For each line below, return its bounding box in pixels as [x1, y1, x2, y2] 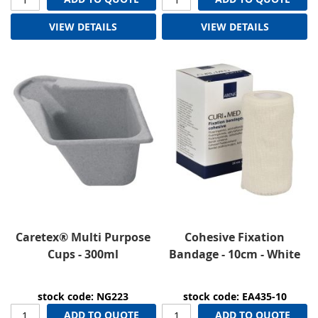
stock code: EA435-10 [182, 290, 287, 304]
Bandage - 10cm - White [169, 246, 301, 263]
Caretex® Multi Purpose [16, 229, 151, 246]
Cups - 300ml [48, 246, 119, 263]
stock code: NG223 [38, 290, 129, 304]
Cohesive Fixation [185, 229, 285, 246]
